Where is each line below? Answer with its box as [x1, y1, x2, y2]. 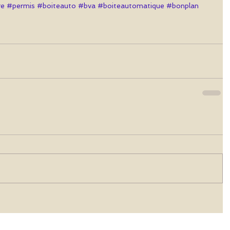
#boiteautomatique [98, 2, 164, 10]
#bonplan [166, 2, 199, 10]
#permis [7, 2, 35, 10]
